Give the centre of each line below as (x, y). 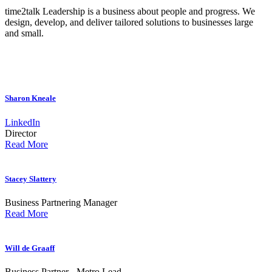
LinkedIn (22, 122)
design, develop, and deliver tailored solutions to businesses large (129, 22)
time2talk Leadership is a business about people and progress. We (130, 12)
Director (21, 133)
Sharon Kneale (30, 98)
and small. (24, 33)
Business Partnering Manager (61, 202)
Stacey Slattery (31, 178)
